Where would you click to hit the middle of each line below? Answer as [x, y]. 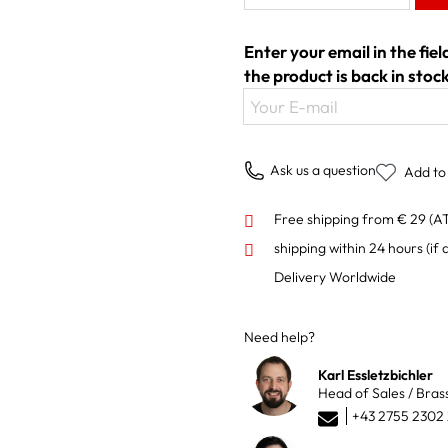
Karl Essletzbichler [375, 374]
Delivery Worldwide [335, 276]
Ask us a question [323, 169]
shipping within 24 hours [350, 247]
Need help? [279, 336]
